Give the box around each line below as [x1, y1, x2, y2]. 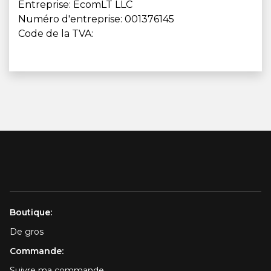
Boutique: [10, 207, 52, 218]
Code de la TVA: [18, 28, 93, 39]
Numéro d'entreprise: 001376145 [18, 13, 174, 25]
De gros [10, 226, 44, 237]
